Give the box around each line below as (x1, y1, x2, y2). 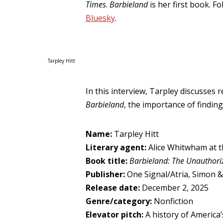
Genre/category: (85, 196, 154, 207)
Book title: (85, 155, 129, 166)
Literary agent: (85, 142, 148, 153)
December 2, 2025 (141, 182, 209, 193)
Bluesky (85, 12, 115, 23)
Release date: (85, 182, 142, 193)
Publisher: (85, 169, 127, 180)
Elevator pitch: (85, 209, 145, 220)
